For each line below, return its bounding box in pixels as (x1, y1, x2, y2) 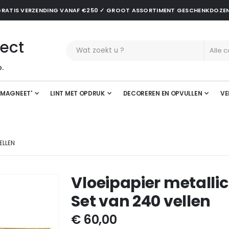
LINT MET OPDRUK (50, 89, 105, 98)
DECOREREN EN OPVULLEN (123, 89, 202, 98)
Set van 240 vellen (71, 191, 211, 212)
